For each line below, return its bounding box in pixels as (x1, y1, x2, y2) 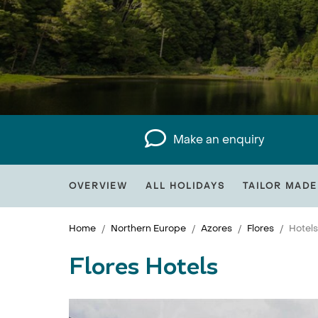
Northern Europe (111, 222, 186, 234)
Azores (201, 222, 232, 234)
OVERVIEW (69, 180, 128, 192)
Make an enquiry (173, 132, 265, 147)
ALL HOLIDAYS (146, 180, 225, 192)
